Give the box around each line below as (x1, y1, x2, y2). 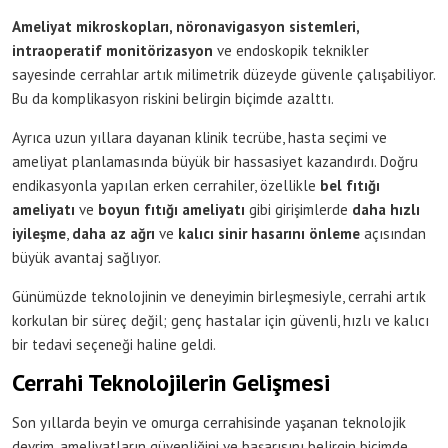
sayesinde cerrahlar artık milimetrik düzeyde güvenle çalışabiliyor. (12, 64, 435, 84)
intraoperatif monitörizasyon (12, 40, 213, 60)
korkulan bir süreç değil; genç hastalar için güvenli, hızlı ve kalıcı (12, 310, 429, 330)
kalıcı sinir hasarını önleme (178, 223, 360, 243)
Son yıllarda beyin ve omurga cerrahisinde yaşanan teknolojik (12, 412, 406, 432)
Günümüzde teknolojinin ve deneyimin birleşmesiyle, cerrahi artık (12, 286, 426, 306)
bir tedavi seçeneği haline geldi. (12, 334, 216, 354)
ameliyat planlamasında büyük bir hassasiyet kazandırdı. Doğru (12, 151, 418, 171)
